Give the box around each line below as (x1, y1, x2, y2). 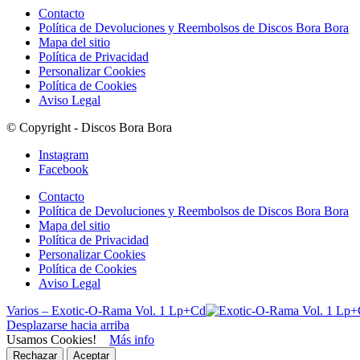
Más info (109, 333, 154, 347)
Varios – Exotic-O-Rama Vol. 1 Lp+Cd (6, 304, 206, 318)
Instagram (39, 148, 88, 162)
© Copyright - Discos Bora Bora (6, 121, 172, 135)
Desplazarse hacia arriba (6, 318, 129, 333)
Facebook (39, 162, 88, 177)
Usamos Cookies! (6, 333, 109, 347)
